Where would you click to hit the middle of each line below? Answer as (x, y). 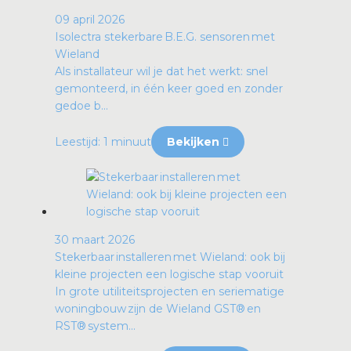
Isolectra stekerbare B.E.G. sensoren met (165, 37)
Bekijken (195, 142)
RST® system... (95, 326)
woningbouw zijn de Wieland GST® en (158, 309)
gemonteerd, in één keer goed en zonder (169, 89)
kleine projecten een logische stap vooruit (169, 275)
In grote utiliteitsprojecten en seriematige (170, 292)
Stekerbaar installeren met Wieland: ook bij (170, 257)
